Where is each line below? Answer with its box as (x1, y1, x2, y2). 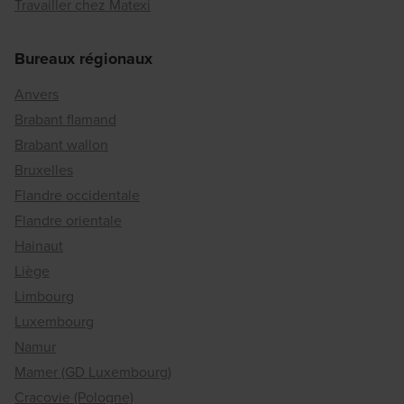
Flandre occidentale (14, 185, 140, 207)
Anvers (14, 84, 59, 106)
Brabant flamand (14, 109, 116, 131)
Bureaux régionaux (14, 47, 152, 71)
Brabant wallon (14, 134, 108, 156)
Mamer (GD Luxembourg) (14, 362, 171, 383)
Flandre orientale (14, 210, 122, 232)
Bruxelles (14, 160, 73, 181)
